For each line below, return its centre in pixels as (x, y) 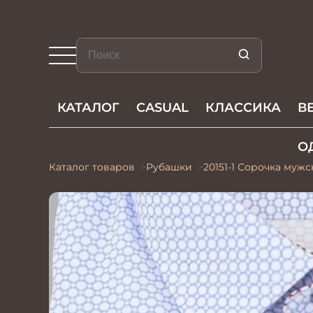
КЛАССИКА (243, 108)
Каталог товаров (92, 167)
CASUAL (162, 108)
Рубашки (169, 167)
